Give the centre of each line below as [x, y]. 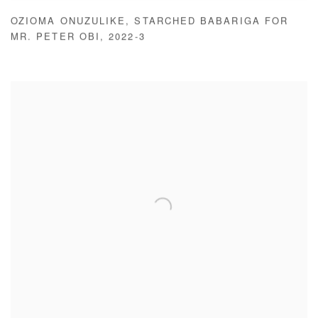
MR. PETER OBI [56, 39]
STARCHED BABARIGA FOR [212, 23]
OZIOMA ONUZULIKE [68, 23]
